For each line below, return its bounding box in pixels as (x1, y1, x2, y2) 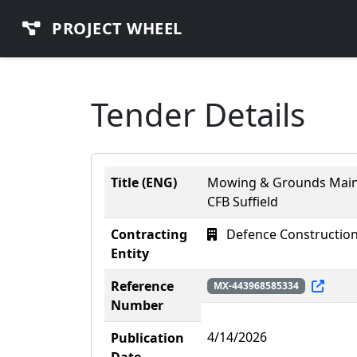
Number (111, 296, 163, 314)
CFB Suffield (207, 193, 278, 210)
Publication (111, 329, 184, 347)
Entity (111, 245, 149, 262)
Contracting (111, 226, 187, 243)
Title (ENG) (111, 174, 177, 191)
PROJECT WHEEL (47, 18, 182, 39)
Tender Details (91, 92, 305, 136)
